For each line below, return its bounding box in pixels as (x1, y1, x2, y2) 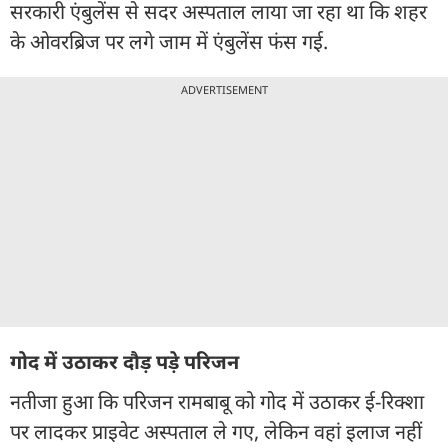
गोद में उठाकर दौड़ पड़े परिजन (10, 347, 239, 375)
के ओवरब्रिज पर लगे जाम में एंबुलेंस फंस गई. (10, 27, 328, 55)
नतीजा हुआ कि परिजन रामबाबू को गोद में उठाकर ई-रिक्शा (10, 387, 424, 415)
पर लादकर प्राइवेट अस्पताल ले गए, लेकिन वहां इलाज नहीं (10, 417, 422, 445)
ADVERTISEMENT (180, 81, 268, 97)
